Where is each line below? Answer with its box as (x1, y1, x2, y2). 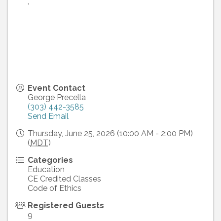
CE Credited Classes (28, 174, 101, 184)
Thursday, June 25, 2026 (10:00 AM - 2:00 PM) (28, 129, 193, 139)
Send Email (28, 111, 69, 121)
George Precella (28, 93, 86, 103)
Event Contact (28, 83, 85, 93)
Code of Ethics (28, 184, 81, 193)
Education (28, 165, 65, 175)
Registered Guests (28, 201, 104, 211)
